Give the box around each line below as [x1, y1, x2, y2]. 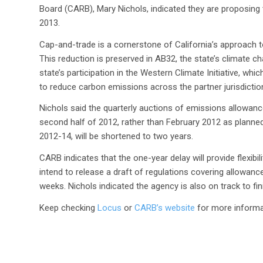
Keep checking [39, 202, 97, 213]
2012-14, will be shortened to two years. [39, 131, 193, 142]
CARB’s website [134, 202, 197, 213]
